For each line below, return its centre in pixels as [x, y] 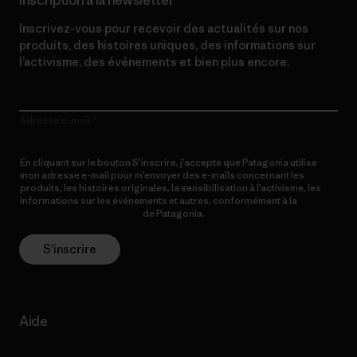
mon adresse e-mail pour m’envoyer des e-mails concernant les [162, 175]
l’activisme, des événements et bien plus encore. [154, 62]
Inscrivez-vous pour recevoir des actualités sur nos [164, 28]
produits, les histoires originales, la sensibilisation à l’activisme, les [171, 188]
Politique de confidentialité [80, 213]
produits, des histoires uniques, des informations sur [167, 45]
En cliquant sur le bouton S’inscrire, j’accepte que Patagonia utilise [169, 162]
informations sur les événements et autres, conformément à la [159, 200]
